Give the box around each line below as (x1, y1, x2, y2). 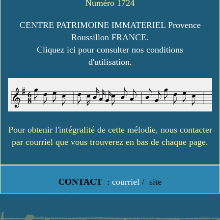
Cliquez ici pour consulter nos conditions (37, 45, 183, 55)
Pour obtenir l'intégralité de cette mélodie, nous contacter (8, 125, 212, 135)
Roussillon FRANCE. (71, 32, 149, 43)
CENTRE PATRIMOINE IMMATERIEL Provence (19, 20, 201, 30)
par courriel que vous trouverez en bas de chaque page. (12, 137, 208, 147)
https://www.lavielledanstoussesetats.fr (37, 192, 183, 202)
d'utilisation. (88, 57, 132, 67)
